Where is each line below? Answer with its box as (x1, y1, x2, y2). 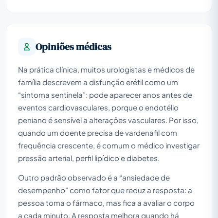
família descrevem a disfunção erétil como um (18, 77, 178, 87)
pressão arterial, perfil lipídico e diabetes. (18, 153, 160, 163)
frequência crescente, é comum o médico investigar (18, 140, 200, 150)
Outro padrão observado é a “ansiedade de (18, 172, 170, 182)
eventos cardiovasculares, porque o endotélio (18, 102, 179, 112)
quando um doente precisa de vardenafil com (18, 127, 177, 137)
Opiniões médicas (36, 39, 111, 54)
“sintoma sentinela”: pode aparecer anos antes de (18, 90, 192, 99)
